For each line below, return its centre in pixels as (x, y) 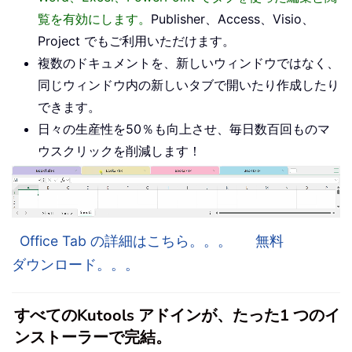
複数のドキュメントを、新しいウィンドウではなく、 (189, 63)
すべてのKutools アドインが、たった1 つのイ (177, 315)
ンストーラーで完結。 (93, 337)
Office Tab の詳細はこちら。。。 (126, 240)
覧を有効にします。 (94, 19)
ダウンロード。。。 (75, 264)
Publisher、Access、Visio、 (233, 19)
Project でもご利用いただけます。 (136, 41)
